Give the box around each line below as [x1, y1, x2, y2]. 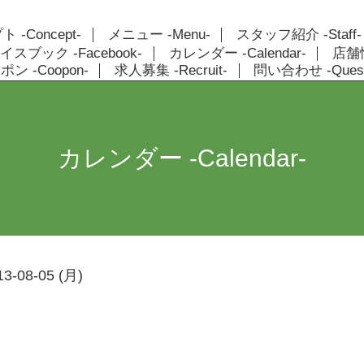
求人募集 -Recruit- [115, 63, 227, 79]
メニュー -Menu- [107, 26, 210, 42]
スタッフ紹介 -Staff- [236, 26, 362, 42]
